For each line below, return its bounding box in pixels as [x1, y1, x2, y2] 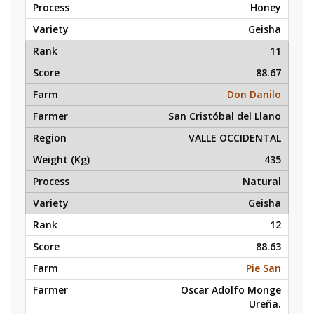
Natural [243, 175, 281, 188]
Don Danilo [227, 88, 281, 101]
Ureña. [249, 297, 281, 310]
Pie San [246, 261, 281, 275]
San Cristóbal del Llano [168, 109, 281, 123]
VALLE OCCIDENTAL [189, 131, 281, 144]
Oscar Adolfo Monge [181, 283, 281, 296]
